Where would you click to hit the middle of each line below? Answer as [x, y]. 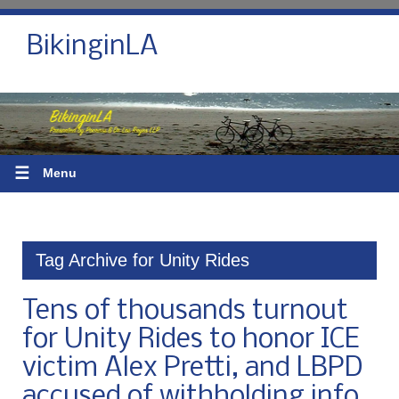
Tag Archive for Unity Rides [142, 260]
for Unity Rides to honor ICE [191, 340]
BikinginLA [93, 47]
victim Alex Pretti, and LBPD [192, 368]
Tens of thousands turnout [185, 311]
